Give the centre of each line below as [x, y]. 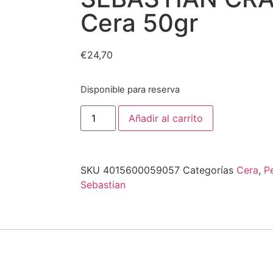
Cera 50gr [139, 23]
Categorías [208, 170]
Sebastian [103, 184]
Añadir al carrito [166, 118]
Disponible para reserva [130, 90]
